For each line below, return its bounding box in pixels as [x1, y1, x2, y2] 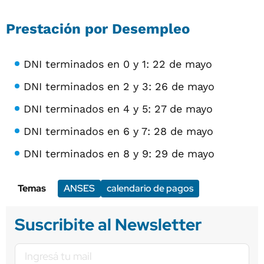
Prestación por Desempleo [6, 20, 190, 37]
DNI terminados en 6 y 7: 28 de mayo [24, 124, 213, 137]
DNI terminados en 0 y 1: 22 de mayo [24, 57, 212, 70]
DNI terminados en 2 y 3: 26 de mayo [24, 80, 214, 93]
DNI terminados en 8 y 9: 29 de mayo [24, 147, 214, 160]
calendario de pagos [107, 181, 193, 194]
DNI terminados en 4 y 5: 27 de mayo [24, 102, 213, 115]
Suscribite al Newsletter [15, 213, 202, 236]
